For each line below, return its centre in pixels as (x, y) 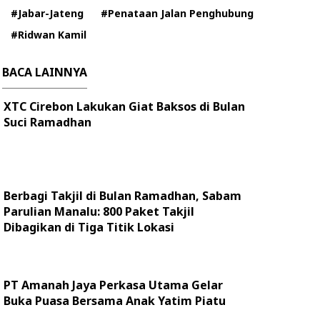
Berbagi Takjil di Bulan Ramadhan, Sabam (122, 196)
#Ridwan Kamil (49, 35)
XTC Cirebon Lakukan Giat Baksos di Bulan (124, 106)
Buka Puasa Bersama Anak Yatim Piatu (115, 301)
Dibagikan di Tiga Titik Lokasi (89, 227)
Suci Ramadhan (47, 122)
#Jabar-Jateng (47, 13)
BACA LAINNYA (45, 72)
